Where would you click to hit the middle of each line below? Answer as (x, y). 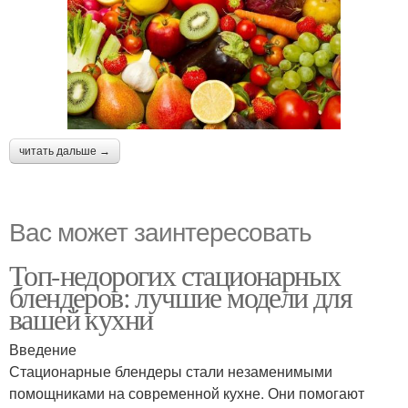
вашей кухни (81, 319)
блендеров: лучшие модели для (181, 297)
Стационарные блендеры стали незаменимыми (171, 372)
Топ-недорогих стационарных (175, 275)
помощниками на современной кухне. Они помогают (187, 393)
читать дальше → (65, 152)
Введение (43, 350)
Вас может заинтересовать (160, 231)
